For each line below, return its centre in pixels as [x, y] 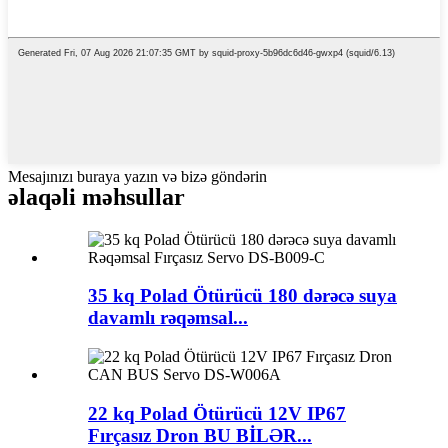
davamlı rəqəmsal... [168, 318]
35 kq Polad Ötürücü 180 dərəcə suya [242, 296]
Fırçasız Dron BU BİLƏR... [200, 435]
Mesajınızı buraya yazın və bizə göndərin [137, 176]
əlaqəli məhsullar [96, 196]
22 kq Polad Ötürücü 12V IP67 [217, 413]
